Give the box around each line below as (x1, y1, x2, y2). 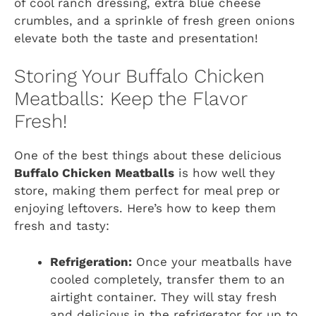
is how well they (174, 166, 275, 181)
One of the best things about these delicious (14, 148, 281, 163)
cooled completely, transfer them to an (50, 272, 285, 286)
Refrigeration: (50, 254, 132, 269)
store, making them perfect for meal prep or (14, 183, 280, 198)
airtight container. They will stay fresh (50, 289, 277, 304)
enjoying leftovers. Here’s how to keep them (14, 201, 276, 216)
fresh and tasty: (14, 219, 109, 233)
